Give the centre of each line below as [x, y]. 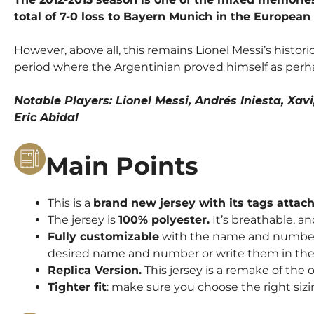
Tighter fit [77, 287]
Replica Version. [95, 270]
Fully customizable [103, 236]
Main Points [122, 165]
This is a [70, 203]
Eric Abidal [46, 117]
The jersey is [83, 219]
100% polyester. [164, 219]
